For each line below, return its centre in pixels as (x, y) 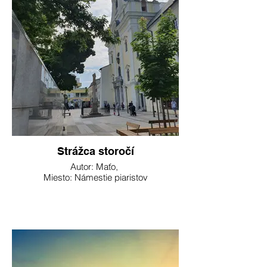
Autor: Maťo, (95, 167)
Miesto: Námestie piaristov (95, 177)
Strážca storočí (95, 151)
